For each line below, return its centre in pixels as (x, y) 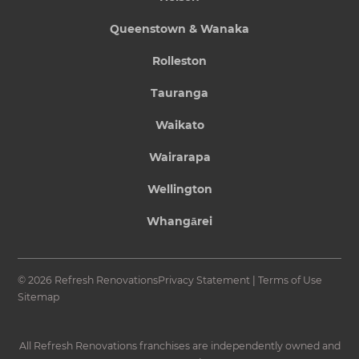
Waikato (179, 125)
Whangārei (179, 222)
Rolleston (179, 61)
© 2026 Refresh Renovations (88, 280)
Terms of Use (290, 280)
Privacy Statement (204, 280)
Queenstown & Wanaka (179, 29)
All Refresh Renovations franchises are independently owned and (179, 346)
